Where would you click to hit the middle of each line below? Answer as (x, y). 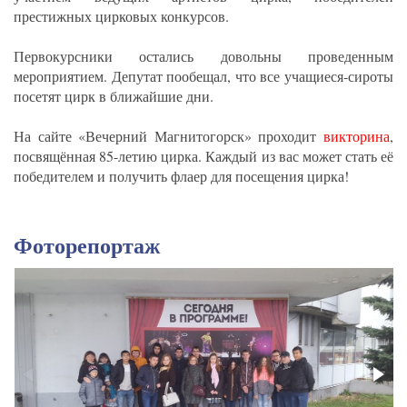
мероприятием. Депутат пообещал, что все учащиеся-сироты (203, 75)
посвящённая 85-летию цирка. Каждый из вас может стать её (203, 155)
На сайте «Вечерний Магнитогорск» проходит (169, 135)
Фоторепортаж (87, 244)
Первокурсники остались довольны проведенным (203, 55)
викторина (357, 135)
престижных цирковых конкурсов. (121, 15)
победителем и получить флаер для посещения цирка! (181, 175)
